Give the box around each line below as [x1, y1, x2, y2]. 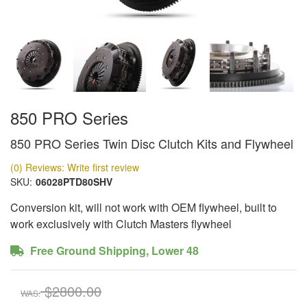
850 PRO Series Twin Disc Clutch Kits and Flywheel [10, 134, 293, 152]
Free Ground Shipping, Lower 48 [27, 243, 199, 258]
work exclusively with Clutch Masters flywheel [10, 216, 232, 232]
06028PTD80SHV [36, 175, 112, 188]
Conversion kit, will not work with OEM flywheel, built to [10, 199, 277, 215]
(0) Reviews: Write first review [10, 160, 139, 174]
